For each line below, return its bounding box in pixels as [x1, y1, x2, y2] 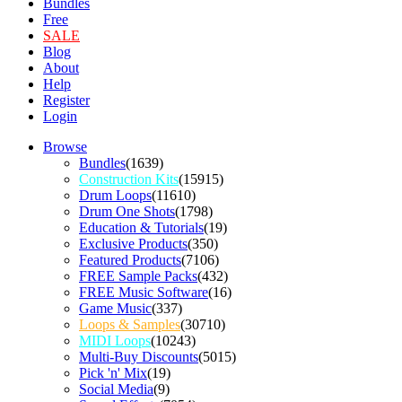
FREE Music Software [79, 284, 208, 301]
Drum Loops [79, 188, 152, 204]
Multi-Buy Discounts [79, 349, 198, 365]
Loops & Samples [79, 317, 180, 333]
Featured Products [79, 252, 181, 268]
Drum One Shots [79, 204, 175, 220]
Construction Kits [79, 171, 179, 188]
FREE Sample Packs [79, 268, 197, 284]
